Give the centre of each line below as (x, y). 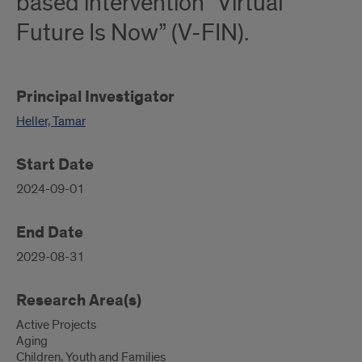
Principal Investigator (95, 97)
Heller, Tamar (51, 121)
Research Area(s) (79, 301)
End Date (50, 233)
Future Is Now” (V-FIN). (133, 33)
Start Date (55, 165)
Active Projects (56, 325)
